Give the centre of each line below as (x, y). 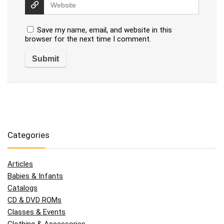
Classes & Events (36, 212)
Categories (28, 135)
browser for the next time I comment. (88, 39)
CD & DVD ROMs (34, 200)
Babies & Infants (35, 176)
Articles (20, 164)
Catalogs (22, 188)
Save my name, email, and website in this (104, 30)
